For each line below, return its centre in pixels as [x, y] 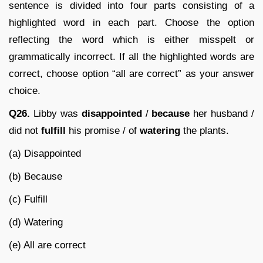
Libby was [56, 113]
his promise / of [103, 130]
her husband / [222, 113]
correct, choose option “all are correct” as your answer [131, 73]
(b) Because [36, 176]
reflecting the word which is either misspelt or [131, 39]
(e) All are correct [47, 245]
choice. [25, 90]
